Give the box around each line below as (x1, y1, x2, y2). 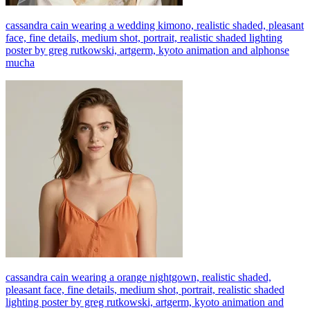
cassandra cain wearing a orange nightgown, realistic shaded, (6, 271, 271, 283)
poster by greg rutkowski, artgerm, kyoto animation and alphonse (6, 44, 289, 56)
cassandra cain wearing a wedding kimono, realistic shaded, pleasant (6, 19, 304, 31)
